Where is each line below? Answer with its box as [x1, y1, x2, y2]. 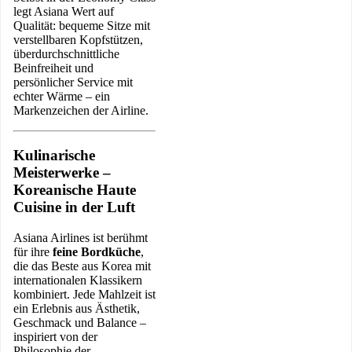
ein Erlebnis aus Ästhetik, [13, 301, 140, 315]
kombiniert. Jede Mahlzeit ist [13, 287, 156, 301]
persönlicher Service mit [13, 75, 133, 90]
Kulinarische [13, 146, 95, 163]
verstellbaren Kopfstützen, [13, 33, 143, 47]
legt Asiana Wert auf [13, 5, 114, 19]
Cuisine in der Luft [13, 198, 135, 215]
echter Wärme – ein [13, 90, 110, 104]
